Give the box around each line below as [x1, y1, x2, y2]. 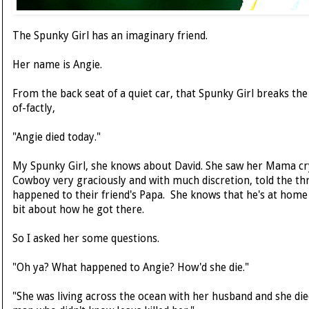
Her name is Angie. [12, 59, 102, 72]
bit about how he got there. [12, 203, 144, 217]
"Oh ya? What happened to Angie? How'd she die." [12, 261, 249, 275]
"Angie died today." [12, 131, 101, 144]
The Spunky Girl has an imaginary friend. [12, 30, 208, 43]
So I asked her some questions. [12, 232, 159, 246]
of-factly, [12, 102, 55, 115]
